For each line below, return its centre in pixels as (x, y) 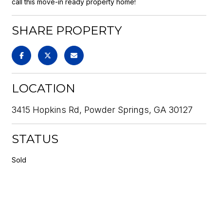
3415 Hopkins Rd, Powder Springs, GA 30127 (102, 109)
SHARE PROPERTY (67, 30)
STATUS (35, 139)
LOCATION (44, 88)
